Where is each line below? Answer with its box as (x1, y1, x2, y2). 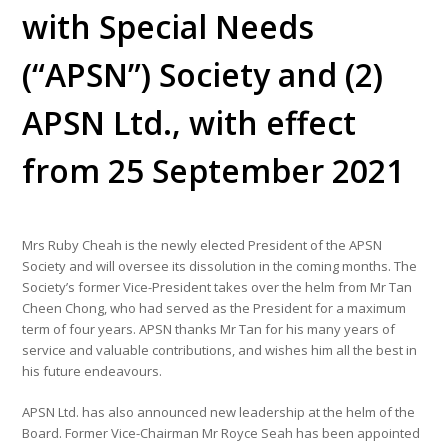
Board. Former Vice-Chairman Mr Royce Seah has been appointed (22, 424, 421, 442)
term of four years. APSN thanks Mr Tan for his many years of (22, 320, 396, 338)
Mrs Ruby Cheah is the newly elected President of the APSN (22, 236, 383, 254)
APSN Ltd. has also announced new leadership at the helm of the (22, 403, 416, 421)
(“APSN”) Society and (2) (22, 53, 384, 96)
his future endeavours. (22, 362, 163, 380)
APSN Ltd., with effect (22, 101, 357, 144)
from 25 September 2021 (22, 149, 405, 192)
